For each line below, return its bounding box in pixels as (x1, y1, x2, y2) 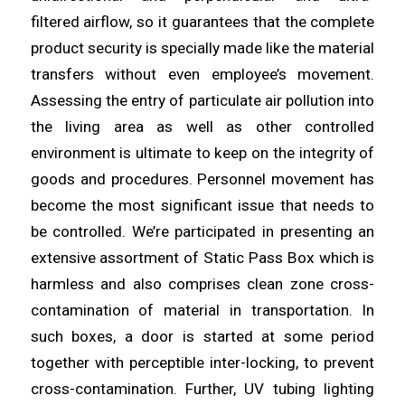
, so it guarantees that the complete (129, 13, 375, 32)
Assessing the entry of (30, 91, 189, 110)
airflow (83, 13, 130, 32)
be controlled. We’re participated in (30, 222, 280, 241)
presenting (279, 222, 359, 241)
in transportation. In (229, 301, 375, 320)
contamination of (30, 301, 165, 320)
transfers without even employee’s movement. (30, 65, 375, 84)
